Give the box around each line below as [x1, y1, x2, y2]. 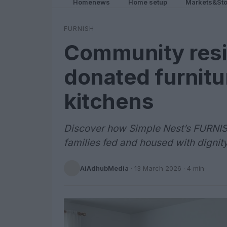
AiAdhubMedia [80, 164, 129, 172]
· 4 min [181, 164, 204, 172]
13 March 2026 [134, 164, 181, 172]
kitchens [64, 88, 154, 114]
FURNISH [64, 25, 94, 32]
